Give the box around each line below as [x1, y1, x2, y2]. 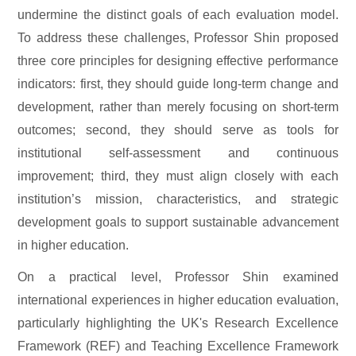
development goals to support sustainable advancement [17, 215, 339, 230]
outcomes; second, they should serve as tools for [17, 123, 339, 137]
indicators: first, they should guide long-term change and [17, 77, 339, 91]
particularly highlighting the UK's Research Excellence [17, 315, 339, 330]
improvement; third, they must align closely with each [17, 169, 339, 184]
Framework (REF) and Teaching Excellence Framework [17, 339, 339, 353]
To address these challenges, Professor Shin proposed [17, 31, 339, 45]
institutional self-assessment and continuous [17, 146, 339, 161]
